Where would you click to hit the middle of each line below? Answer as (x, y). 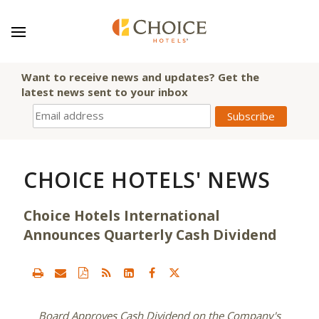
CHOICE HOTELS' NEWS (147, 180)
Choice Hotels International (122, 215)
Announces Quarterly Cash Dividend (150, 235)
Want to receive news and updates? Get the (140, 77)
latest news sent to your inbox (105, 92)
